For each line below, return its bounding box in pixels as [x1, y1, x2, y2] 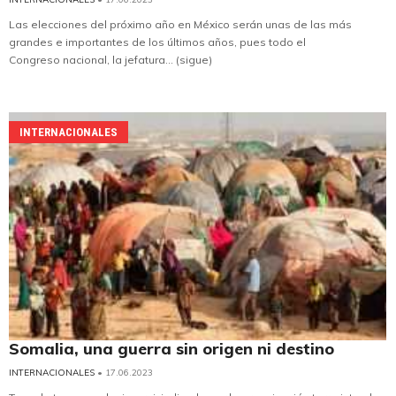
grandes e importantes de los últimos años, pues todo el [9, 34, 306, 49]
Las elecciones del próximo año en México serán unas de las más [9, 17, 352, 31]
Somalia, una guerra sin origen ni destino [9, 338, 334, 359]
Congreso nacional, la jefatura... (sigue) [9, 52, 212, 66]
